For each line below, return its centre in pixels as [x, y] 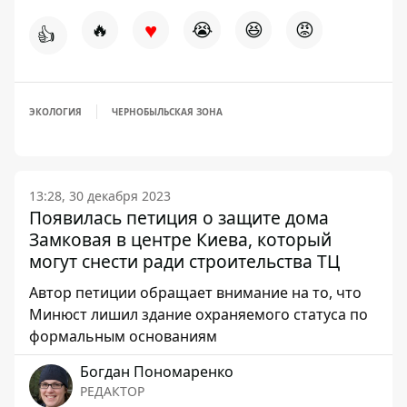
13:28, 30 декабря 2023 [100, 195]
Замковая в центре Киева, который [180, 239]
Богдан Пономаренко [157, 371]
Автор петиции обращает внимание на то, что [195, 292]
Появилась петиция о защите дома [179, 217]
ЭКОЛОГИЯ [55, 111]
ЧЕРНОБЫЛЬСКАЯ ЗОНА [167, 111]
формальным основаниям [123, 336]
